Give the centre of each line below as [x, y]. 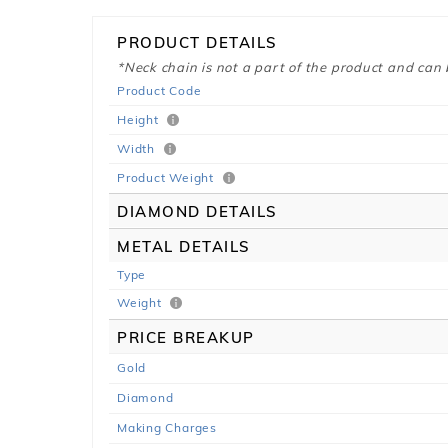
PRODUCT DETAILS [197, 42]
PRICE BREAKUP [186, 337]
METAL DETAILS [184, 246]
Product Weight [167, 177]
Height [140, 119]
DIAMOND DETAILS [197, 211]
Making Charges [167, 427]
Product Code [159, 90]
